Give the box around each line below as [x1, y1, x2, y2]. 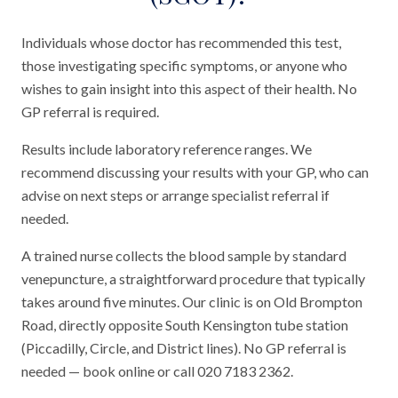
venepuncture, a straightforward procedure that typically [21, 270, 365, 287]
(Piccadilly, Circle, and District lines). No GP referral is [21, 339, 346, 356]
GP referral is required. [21, 103, 159, 120]
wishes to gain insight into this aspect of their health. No [21, 80, 357, 97]
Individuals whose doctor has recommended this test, [21, 34, 341, 51]
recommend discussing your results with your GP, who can [21, 163, 369, 180]
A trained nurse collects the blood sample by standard [21, 247, 346, 264]
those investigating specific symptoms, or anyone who [21, 57, 347, 74]
